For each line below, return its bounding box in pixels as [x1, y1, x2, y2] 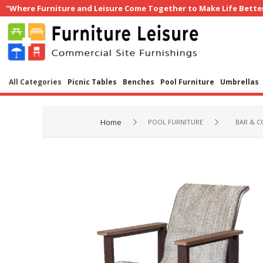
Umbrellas [220, 77, 259, 87]
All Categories [9, 77, 62, 87]
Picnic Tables [68, 77, 117, 87]
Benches [123, 77, 154, 87]
